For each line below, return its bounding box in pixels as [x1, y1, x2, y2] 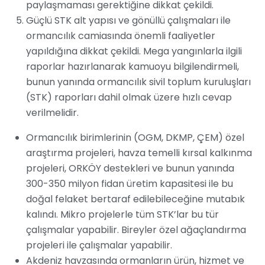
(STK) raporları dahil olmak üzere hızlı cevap [26, 91, 232, 105]
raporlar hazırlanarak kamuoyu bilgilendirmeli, [26, 60, 239, 74]
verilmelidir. [26, 106, 79, 120]
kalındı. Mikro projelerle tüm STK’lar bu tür [26, 208, 219, 222]
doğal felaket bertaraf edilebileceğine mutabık [26, 192, 245, 206]
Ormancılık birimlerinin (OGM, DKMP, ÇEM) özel [26, 131, 244, 145]
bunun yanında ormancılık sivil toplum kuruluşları [26, 75, 251, 89]
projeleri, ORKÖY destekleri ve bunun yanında [26, 161, 234, 176]
